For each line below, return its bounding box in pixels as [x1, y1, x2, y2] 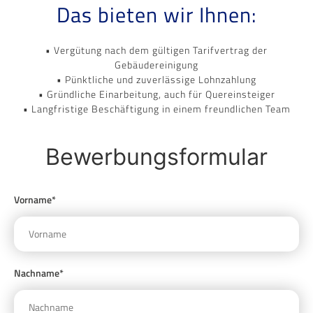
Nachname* [14, 265, 64, 280]
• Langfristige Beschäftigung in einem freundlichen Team [22, 101, 291, 116]
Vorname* [14, 191, 56, 207]
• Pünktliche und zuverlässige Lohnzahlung [57, 71, 256, 87]
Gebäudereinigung [115, 57, 198, 72]
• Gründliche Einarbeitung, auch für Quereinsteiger [38, 86, 275, 101]
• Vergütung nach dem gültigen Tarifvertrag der [45, 42, 268, 57]
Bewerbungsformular [45, 143, 268, 170]
